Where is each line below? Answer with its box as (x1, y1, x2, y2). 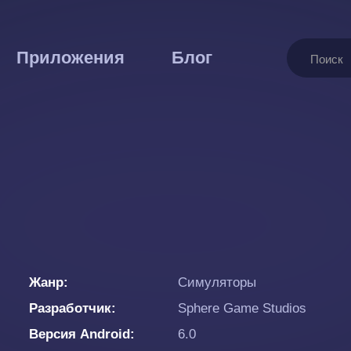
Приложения (16, 48, 125, 67)
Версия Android (29, 327, 130, 342)
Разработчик (29, 301, 111, 316)
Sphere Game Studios (178, 301, 306, 316)
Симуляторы (178, 275, 256, 290)
